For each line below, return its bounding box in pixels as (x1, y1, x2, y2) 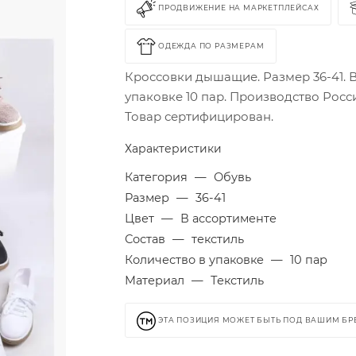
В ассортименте (180, 211, 277, 226)
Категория (125, 170, 192, 184)
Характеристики (125, 141, 222, 156)
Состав (125, 232, 169, 246)
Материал (125, 273, 188, 288)
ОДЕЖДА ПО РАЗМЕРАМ (158, 41, 265, 51)
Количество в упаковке (125, 253, 268, 267)
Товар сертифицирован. (125, 109, 274, 124)
